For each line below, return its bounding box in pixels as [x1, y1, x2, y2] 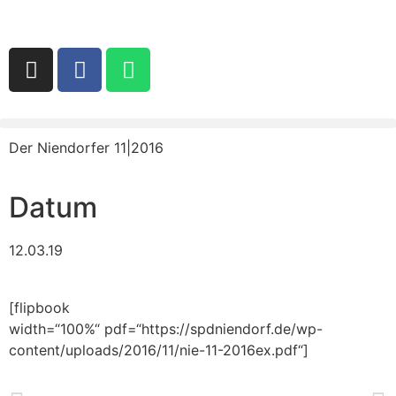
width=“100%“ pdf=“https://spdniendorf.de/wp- [9, 320, 323, 338]
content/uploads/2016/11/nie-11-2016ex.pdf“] [9, 341, 308, 359]
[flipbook [9, 299, 70, 316]
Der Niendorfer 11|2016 [9, 139, 164, 156]
